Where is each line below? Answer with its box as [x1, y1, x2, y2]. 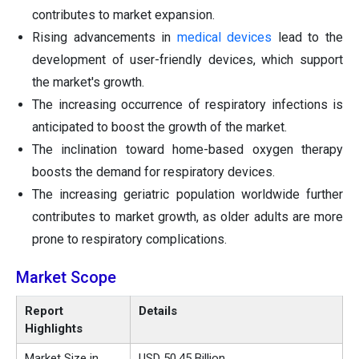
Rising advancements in [32, 30, 177, 46]
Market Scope [16, 268, 116, 288]
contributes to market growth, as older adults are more [32, 209, 343, 225]
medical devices [176, 30, 272, 46]
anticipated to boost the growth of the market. [32, 119, 287, 135]
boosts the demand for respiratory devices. [32, 164, 275, 180]
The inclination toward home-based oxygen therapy [32, 142, 343, 158]
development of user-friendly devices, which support [32, 52, 343, 68]
